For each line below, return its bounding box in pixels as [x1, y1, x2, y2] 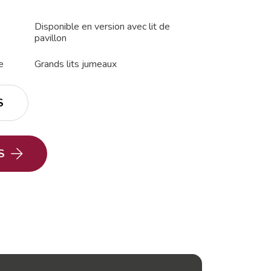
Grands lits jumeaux [34, 57, 117, 71]
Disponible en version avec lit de [34, 19, 170, 33]
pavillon [34, 31, 67, 45]
